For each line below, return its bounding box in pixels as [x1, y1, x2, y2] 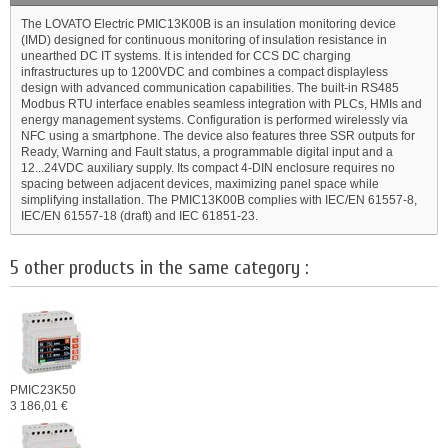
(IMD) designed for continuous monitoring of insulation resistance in [21, 33, 387, 47]
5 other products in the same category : [10, 256, 309, 279]
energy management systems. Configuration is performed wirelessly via [21, 113, 408, 127]
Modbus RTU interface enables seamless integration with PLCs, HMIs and [21, 97, 422, 111]
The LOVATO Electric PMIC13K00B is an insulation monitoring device [21, 17, 396, 31]
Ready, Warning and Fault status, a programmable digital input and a [21, 145, 393, 159]
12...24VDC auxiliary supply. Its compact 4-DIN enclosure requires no [21, 161, 395, 175]
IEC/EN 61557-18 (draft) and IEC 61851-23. [21, 209, 258, 223]
